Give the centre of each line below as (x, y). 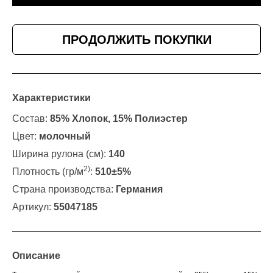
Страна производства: (64, 190)
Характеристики (51, 98)
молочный (65, 136)
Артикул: (33, 207)
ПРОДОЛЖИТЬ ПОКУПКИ (136, 40)
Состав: (31, 119)
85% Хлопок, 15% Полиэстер (119, 119)
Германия (139, 190)
